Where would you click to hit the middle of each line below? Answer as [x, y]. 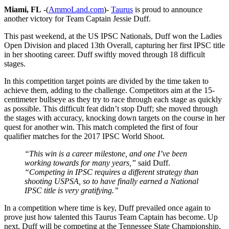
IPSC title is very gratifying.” [72, 190]
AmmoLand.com [76, 9]
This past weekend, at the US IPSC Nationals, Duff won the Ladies [113, 36]
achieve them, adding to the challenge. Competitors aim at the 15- [109, 90]
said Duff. [153, 163]
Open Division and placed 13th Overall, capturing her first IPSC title [114, 45]
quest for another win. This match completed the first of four [101, 127]
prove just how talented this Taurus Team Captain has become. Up [111, 217]
